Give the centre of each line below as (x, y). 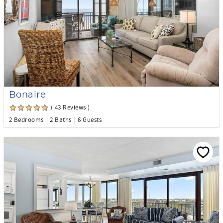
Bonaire (28, 95)
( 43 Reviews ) (70, 107)
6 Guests (90, 120)
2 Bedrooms (26, 120)
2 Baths (61, 120)
